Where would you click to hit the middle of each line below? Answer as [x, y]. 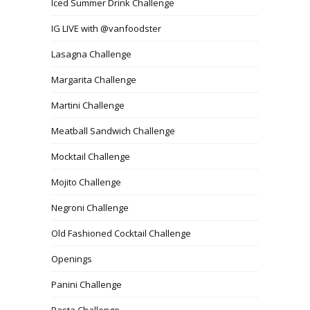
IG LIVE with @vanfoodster [106, 28]
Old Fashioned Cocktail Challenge [121, 233]
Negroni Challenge [90, 207]
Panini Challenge [86, 284]
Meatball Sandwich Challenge [113, 130]
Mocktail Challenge [91, 156]
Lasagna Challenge [91, 54]
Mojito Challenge [86, 182]
